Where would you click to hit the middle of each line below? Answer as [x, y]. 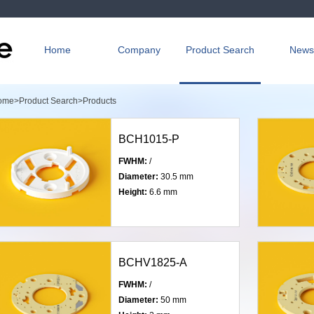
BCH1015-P [149, 139]
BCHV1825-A [153, 262]
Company [139, 50]
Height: [133, 192]
